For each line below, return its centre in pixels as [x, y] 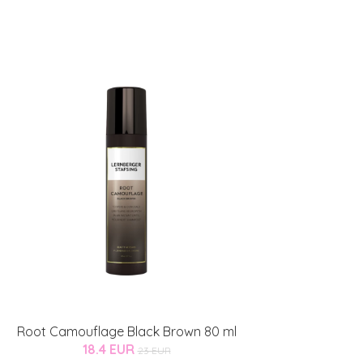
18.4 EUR [110, 349]
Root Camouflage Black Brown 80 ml [126, 331]
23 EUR [154, 350]
